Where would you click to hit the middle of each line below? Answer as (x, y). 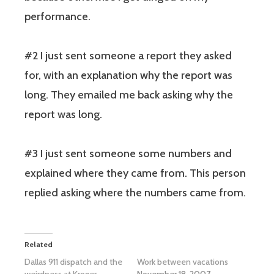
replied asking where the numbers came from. (135, 193)
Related (39, 245)
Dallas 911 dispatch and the (73, 262)
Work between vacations (183, 262)
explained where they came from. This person (135, 173)
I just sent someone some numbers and (135, 154)
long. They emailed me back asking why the (129, 95)
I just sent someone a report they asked (135, 56)
